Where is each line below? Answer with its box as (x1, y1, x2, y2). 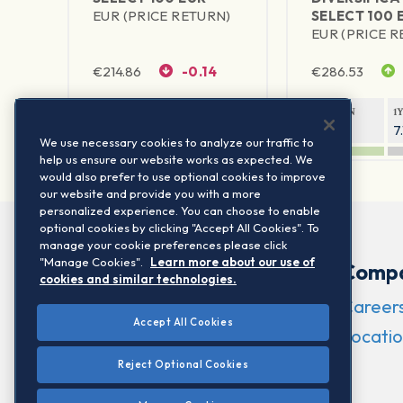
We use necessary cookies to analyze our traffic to (40, 135, 314, 149)
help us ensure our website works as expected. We (40, 152, 313, 166)
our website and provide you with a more (40, 186, 261, 201)
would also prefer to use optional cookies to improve (40, 169, 326, 184)
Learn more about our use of (150, 255, 315, 269)
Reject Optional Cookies (117, 358, 249, 371)
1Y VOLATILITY (175, 105, 253, 120)
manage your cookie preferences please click (40, 237, 288, 252)
